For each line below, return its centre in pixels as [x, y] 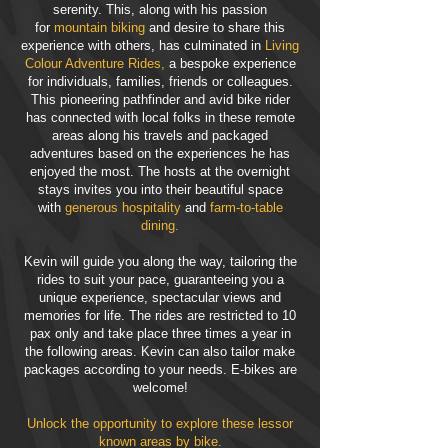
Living [282, 45]
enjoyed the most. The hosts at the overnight [160, 171]
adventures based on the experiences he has [160, 153]
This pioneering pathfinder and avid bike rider [160, 99]
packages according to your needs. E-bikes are [160, 369]
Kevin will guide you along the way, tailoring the [160, 261]
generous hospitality [122, 207]
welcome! [160, 387]
